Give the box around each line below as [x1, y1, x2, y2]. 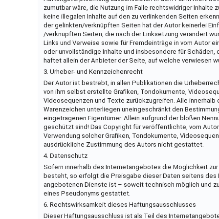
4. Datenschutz [43, 152, 88, 159]
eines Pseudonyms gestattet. [43, 189, 131, 197]
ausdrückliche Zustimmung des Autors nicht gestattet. [43, 140, 204, 148]
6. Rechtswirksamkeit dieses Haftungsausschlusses [43, 200, 196, 208]
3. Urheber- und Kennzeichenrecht [43, 67, 143, 75]
